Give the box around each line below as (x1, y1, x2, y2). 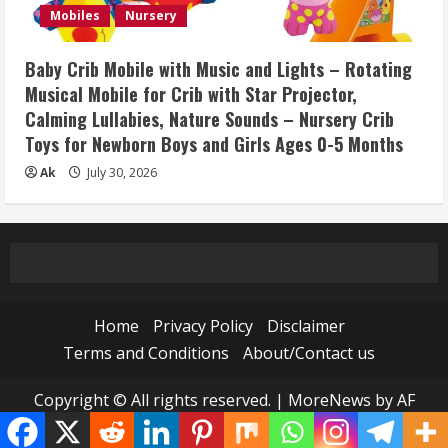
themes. (194, 416, 254, 438)
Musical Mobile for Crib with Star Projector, (25, 81, 357, 107)
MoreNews (287, 389, 371, 411)
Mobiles (50, 7, 100, 24)
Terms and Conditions (63, 342, 229, 364)
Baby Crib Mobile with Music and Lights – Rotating (25, 56, 412, 82)
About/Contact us (243, 342, 375, 364)
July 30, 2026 (84, 164, 157, 181)
